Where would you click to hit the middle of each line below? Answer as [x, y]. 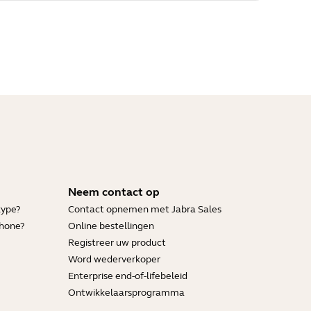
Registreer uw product [117, 242]
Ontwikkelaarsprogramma [126, 292]
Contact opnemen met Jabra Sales [145, 209]
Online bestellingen [111, 226]
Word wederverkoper [114, 259]
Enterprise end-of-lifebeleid [128, 276]
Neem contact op [114, 192]
